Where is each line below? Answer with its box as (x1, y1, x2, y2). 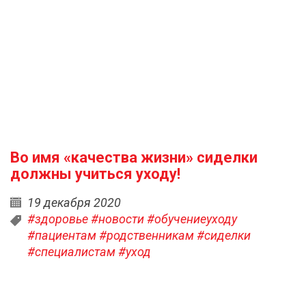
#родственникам (99, 228, 194, 242)
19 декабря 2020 (27, 195, 121, 210)
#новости (91, 212, 144, 226)
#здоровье (27, 212, 88, 226)
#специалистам (27, 245, 115, 259)
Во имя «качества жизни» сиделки (10, 149, 258, 166)
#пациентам (27, 228, 96, 242)
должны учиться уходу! (10, 165, 180, 182)
